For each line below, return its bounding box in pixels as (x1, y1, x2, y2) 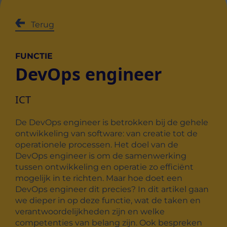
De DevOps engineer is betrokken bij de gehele (15, 118, 208, 128)
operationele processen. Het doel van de (15, 140, 178, 150)
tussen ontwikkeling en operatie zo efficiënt (15, 162, 194, 172)
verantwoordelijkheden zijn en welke (15, 207, 165, 217)
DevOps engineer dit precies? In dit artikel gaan (15, 184, 209, 195)
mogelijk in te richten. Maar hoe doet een (15, 173, 182, 183)
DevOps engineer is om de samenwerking (15, 151, 186, 161)
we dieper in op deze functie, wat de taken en (15, 196, 201, 206)
